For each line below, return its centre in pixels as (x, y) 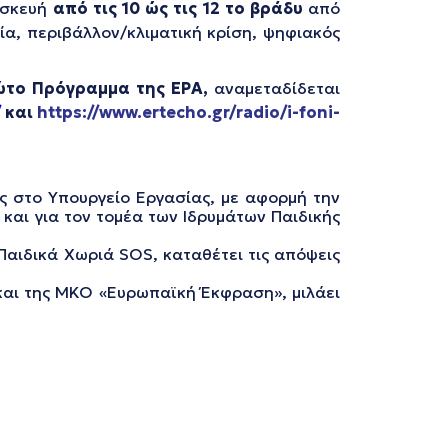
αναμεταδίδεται (277, 88)
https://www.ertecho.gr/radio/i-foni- (188, 112)
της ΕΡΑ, (175, 88)
